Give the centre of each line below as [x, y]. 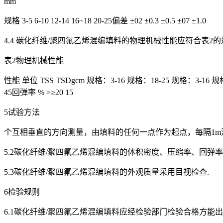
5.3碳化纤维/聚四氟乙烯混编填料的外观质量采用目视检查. [107, 172]
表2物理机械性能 [34, 61]
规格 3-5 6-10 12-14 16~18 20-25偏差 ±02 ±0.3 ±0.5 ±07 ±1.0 [105, 21]
